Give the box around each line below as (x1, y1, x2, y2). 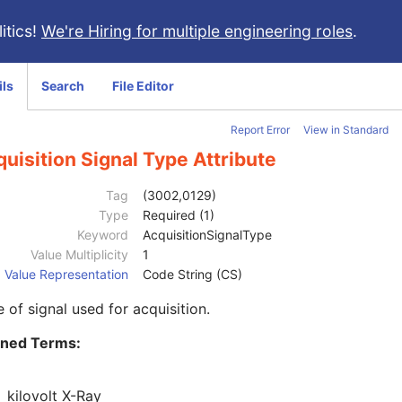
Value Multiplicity (31, 247, 128, 263)
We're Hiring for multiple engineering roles (41, 22, 353, 40)
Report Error (231, 123, 290, 136)
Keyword (77, 227, 128, 243)
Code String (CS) (143, 267, 242, 283)
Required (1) (143, 207, 214, 223)
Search (41, 78, 84, 93)
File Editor (112, 78, 174, 93)
